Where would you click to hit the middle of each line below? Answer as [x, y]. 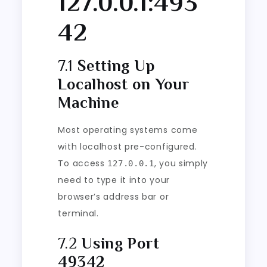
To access [83, 163]
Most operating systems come [128, 130]
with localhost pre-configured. [128, 146]
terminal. [78, 213]
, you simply [181, 163]
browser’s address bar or [114, 196]
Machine [89, 103]
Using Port [121, 243]
